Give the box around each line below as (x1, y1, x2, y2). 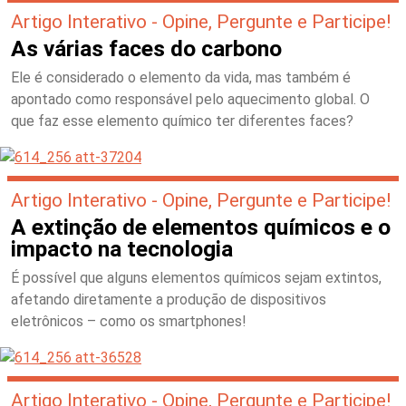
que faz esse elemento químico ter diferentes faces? (11, 112, 353, 130)
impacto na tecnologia (11, 236, 233, 262)
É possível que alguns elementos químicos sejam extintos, (11, 269, 382, 286)
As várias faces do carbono (11, 35, 282, 62)
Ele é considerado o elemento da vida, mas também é (11, 69, 351, 86)
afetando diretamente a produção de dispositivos (11, 291, 326, 308)
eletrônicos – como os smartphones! (11, 313, 246, 330)
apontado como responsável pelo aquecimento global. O (11, 91, 370, 108)
